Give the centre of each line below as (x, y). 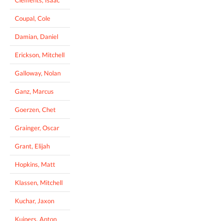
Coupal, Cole (33, 18)
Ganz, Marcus (34, 91)
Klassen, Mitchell (39, 182)
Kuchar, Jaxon (35, 201)
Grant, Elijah (32, 146)
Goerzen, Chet (35, 109)
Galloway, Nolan (38, 73)
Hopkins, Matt (35, 164)
